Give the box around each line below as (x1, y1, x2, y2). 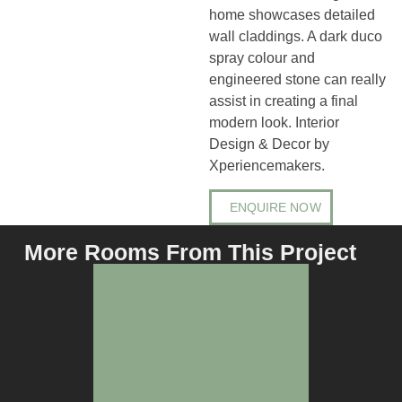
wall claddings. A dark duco (208, 28, 382, 44)
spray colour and (208, 49, 315, 66)
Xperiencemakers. (208, 157, 325, 173)
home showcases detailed (208, 6, 375, 22)
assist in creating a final (208, 92, 358, 109)
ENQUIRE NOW (229, 200, 321, 215)
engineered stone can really (208, 71, 386, 87)
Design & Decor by (208, 135, 329, 152)
